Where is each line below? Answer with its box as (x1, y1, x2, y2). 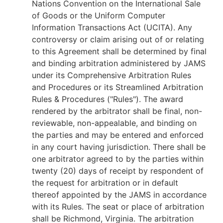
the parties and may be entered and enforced (32, 130, 204, 140)
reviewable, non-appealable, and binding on (32, 118, 197, 128)
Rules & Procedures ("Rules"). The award (32, 94, 183, 104)
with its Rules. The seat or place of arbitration (32, 202, 204, 212)
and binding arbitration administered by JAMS (32, 58, 206, 68)
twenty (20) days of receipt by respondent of (32, 166, 204, 176)
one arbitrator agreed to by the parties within (32, 154, 204, 164)
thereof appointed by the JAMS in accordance (32, 190, 207, 200)
